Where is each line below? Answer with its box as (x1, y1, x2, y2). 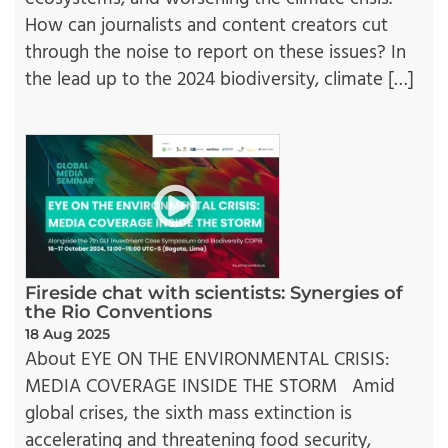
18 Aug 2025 (25, 324, 110, 343)
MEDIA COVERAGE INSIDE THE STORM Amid (25, 371, 395, 402)
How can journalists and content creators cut (25, 11, 388, 41)
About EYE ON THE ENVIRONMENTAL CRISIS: (25, 344, 389, 375)
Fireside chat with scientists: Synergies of (25, 281, 403, 304)
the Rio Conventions (25, 300, 212, 323)
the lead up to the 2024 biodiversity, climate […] (25, 65, 414, 95)
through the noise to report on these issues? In (25, 38, 406, 68)
